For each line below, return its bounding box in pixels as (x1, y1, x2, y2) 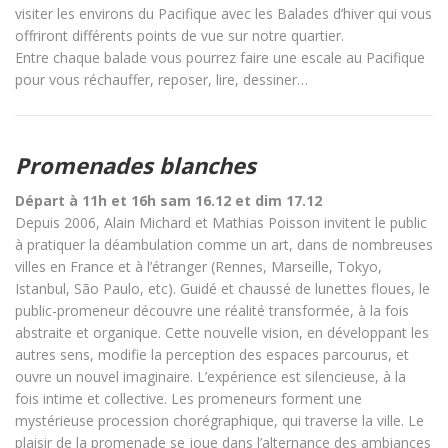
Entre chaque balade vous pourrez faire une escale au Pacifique (15, 48, 425, 67)
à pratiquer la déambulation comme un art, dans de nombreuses (15, 235, 433, 254)
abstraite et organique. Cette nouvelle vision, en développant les (15, 323, 429, 342)
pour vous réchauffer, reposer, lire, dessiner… (15, 70, 308, 89)
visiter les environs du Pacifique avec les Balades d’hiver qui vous (15, 4, 432, 23)
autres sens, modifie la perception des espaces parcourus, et (15, 345, 409, 364)
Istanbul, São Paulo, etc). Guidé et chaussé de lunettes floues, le (15, 279, 430, 298)
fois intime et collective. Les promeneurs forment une (15, 389, 362, 408)
